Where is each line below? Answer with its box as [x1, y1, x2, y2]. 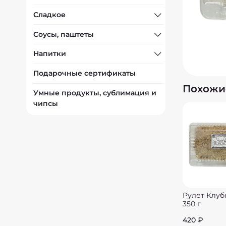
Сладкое [33, 10, 66, 19]
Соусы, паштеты [33, 29, 94, 39]
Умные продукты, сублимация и [33, 88, 157, 97]
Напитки [33, 49, 67, 59]
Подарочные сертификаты [33, 69, 136, 78]
